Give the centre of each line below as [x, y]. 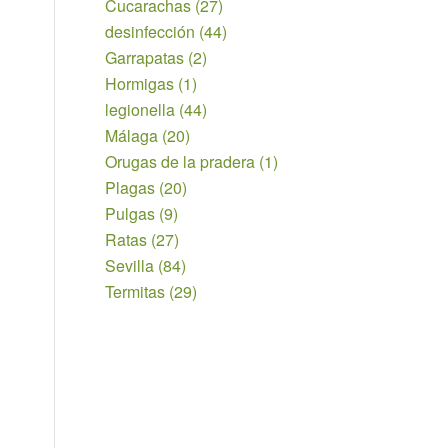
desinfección [150, 31]
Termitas [135, 291]
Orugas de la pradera [180, 161]
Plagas [130, 187]
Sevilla [130, 265]
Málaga [132, 135]
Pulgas [130, 213]
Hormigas [140, 83]
